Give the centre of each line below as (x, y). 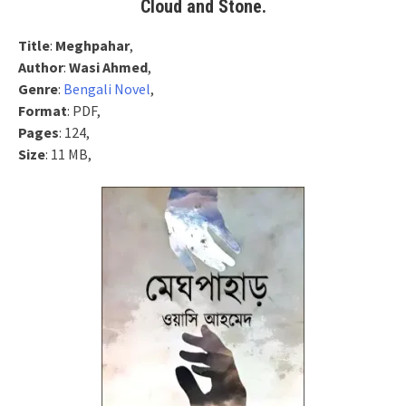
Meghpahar (92, 45)
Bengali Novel (107, 89)
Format (43, 111)
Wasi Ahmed (108, 67)
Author (41, 67)
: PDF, (84, 111)
